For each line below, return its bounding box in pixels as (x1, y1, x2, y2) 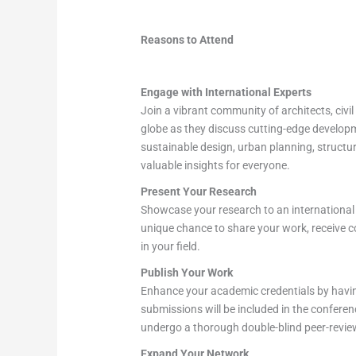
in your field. (141, 240, 201, 253)
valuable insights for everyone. (141, 159, 291, 172)
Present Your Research (141, 185, 257, 199)
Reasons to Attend (141, 33, 234, 47)
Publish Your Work (141, 266, 234, 280)
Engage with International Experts (141, 86, 312, 99)
